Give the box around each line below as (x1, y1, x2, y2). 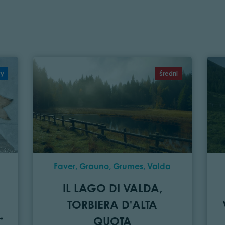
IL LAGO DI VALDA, (62, 181, 162, 195)
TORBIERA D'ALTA (67, 198, 158, 212)
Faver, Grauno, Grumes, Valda (54, 161, 171, 172)
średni (159, 70, 178, 78)
